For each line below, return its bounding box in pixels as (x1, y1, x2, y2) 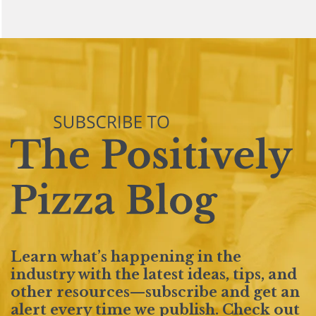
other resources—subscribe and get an (11, 284, 300, 301)
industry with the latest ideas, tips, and (11, 266, 297, 284)
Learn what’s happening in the (11, 248, 241, 266)
